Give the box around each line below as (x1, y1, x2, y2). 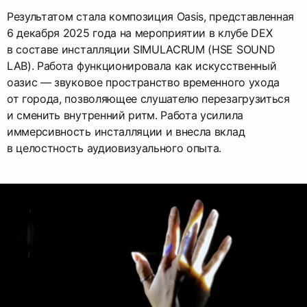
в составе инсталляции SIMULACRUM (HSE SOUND (7, 42, 275, 57)
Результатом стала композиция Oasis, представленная (7, 10, 294, 24)
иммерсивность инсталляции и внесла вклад (7, 125, 245, 139)
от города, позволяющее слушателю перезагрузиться (7, 92, 290, 106)
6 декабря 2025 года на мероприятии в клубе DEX (7, 26, 273, 40)
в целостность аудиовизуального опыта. (7, 141, 222, 156)
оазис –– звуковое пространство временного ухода (7, 75, 280, 90)
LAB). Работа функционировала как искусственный (7, 59, 277, 73)
